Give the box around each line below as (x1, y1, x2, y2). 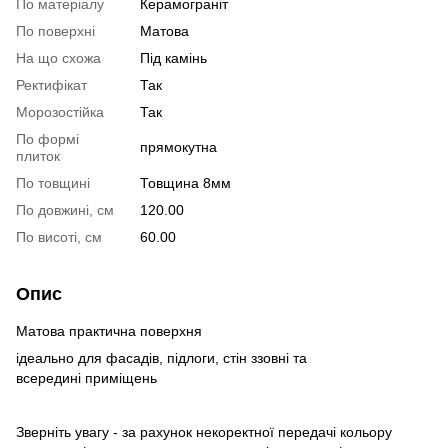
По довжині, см (16, 202, 114, 218)
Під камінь (140, 50, 207, 66)
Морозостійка (16, 104, 104, 120)
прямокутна (140, 139, 217, 155)
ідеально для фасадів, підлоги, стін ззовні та (16, 350, 307, 366)
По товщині (16, 175, 90, 191)
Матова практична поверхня (16, 323, 202, 339)
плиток (16, 148, 60, 164)
